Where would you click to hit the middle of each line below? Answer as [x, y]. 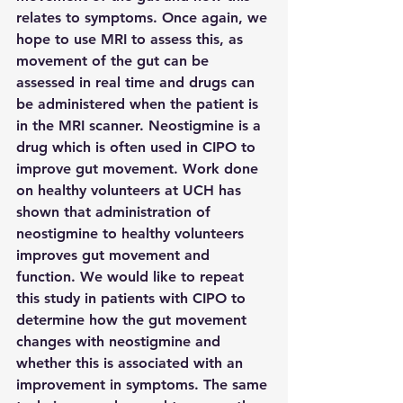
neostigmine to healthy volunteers [132, 233]
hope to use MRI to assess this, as [132, 39]
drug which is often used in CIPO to [138, 147]
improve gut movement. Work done [139, 169]
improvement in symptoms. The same [144, 385]
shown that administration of [116, 212]
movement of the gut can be [115, 61]
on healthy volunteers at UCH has [131, 190]
